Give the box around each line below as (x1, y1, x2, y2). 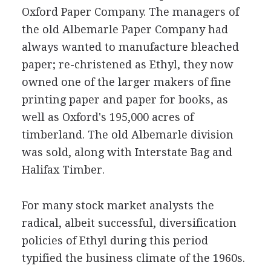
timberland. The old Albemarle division (21, 128, 233, 141)
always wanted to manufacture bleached (21, 41, 239, 53)
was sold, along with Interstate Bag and (21, 146, 232, 158)
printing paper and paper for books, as (21, 93, 228, 106)
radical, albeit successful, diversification (21, 217, 237, 229)
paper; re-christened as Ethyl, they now (21, 58, 233, 71)
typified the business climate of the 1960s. (21, 252, 245, 264)
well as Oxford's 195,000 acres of (21, 111, 194, 123)
